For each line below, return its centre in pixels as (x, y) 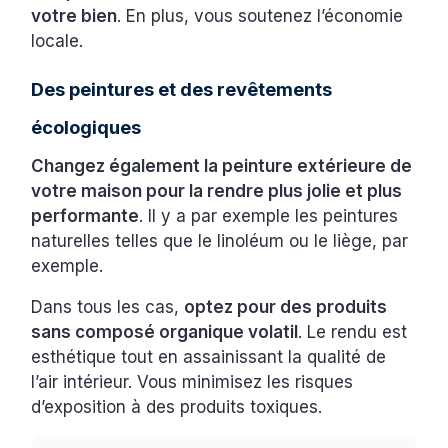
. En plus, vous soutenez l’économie (260, 15)
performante (85, 215)
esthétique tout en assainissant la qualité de (209, 356)
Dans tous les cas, (108, 306)
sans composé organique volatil (165, 331)
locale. (60, 40)
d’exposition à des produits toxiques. (179, 406)
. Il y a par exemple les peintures (269, 215)
